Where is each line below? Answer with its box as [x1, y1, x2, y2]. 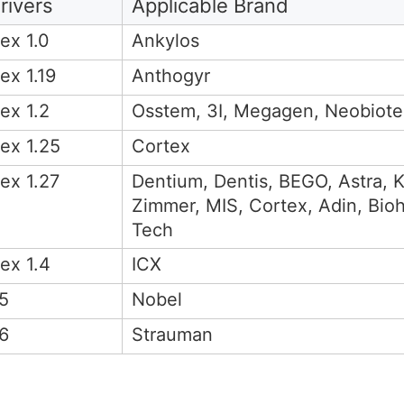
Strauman [132, 324, 213, 345]
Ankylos [132, 30, 199, 51]
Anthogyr [132, 65, 210, 87]
